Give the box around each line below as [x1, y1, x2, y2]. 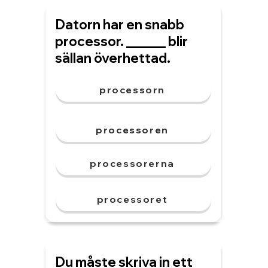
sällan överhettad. [55, 50, 170, 66]
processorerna [90, 157, 175, 169]
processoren [96, 124, 169, 136]
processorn [99, 84, 165, 96]
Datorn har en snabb [55, 16, 184, 33]
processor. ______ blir [55, 33, 188, 50]
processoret [96, 193, 168, 205]
